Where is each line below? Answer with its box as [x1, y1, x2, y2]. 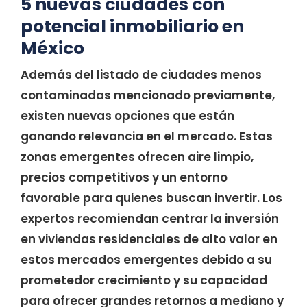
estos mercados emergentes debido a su [21, 251, 272, 268]
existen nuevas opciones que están [21, 108, 234, 124]
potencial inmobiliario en [21, 14, 244, 38]
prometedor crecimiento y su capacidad [21, 272, 267, 288]
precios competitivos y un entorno [21, 169, 228, 186]
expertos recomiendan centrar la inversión [21, 210, 279, 227]
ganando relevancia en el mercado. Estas [21, 128, 273, 145]
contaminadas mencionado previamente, [21, 87, 275, 103]
